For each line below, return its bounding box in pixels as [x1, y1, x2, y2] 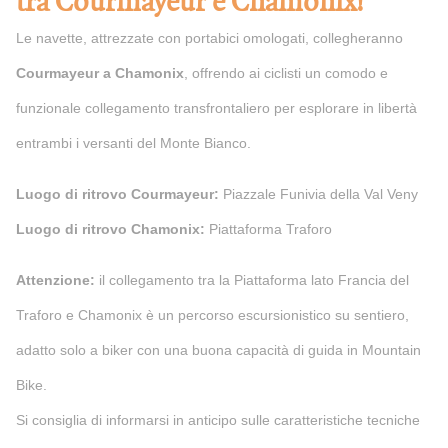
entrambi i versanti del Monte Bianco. [16, 134, 251, 151]
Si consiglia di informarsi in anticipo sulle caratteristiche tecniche [16, 411, 420, 428]
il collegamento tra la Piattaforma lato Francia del [95, 271, 409, 288]
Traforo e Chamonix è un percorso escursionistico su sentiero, [16, 306, 409, 323]
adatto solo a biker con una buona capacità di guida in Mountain [16, 341, 421, 358]
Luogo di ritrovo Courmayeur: [16, 185, 219, 202]
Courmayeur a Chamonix [16, 64, 184, 81]
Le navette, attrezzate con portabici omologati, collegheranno [16, 29, 403, 46]
